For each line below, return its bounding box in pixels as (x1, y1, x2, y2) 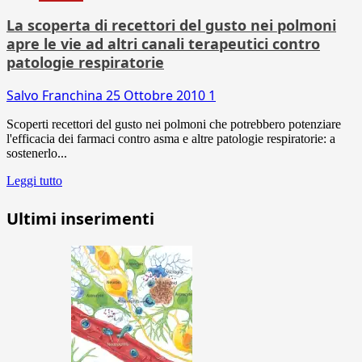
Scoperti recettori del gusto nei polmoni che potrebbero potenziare (6, 116, 341, 131)
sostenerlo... (6, 145, 67, 160)
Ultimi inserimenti (6, 207, 154, 229)
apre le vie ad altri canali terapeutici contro (6, 33, 320, 53)
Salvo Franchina (6, 86, 106, 104)
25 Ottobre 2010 (106, 86, 208, 104)
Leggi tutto (6, 173, 62, 187)
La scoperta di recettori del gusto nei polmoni (6, 15, 336, 35)
